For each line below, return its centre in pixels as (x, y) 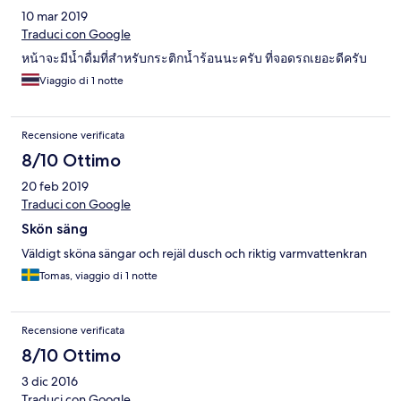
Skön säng (55, 229)
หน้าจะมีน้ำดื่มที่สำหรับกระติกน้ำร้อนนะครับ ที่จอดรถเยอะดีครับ (194, 59)
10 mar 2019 (55, 17)
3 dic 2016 (50, 382)
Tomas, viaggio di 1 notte (98, 276)
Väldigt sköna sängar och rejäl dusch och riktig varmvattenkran (194, 254)
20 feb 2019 (55, 187)
